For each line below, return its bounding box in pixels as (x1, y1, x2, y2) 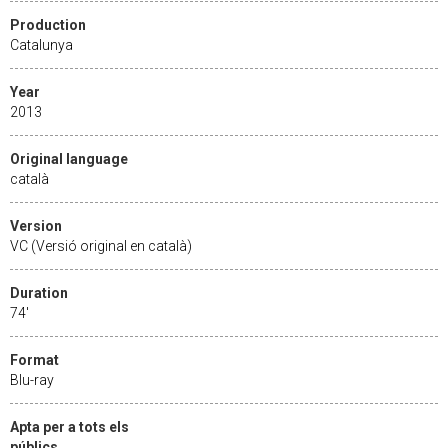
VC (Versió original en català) (10, 237, 192, 254)
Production (10, 16, 86, 33)
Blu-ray (10, 371, 54, 388)
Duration (10, 284, 68, 301)
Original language (10, 150, 128, 167)
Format (10, 351, 59, 368)
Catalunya (10, 36, 73, 53)
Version (10, 217, 62, 234)
